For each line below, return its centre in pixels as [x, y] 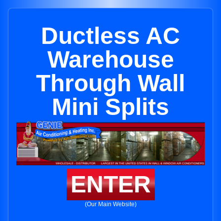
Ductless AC [110, 36]
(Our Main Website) [110, 204]
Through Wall [110, 83]
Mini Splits [110, 107]
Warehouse [110, 59]
